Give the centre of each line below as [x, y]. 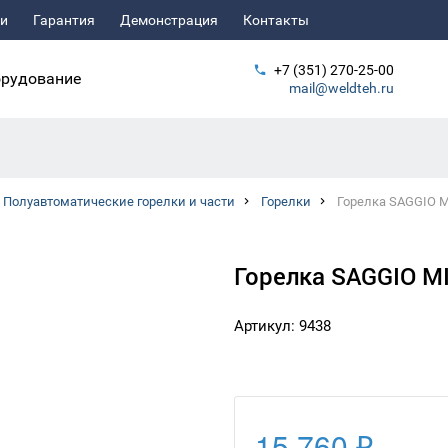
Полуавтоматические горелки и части [119, 201]
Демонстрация [169, 20]
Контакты [276, 20]
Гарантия [64, 20]
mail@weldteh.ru [341, 88]
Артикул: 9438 [282, 326]
